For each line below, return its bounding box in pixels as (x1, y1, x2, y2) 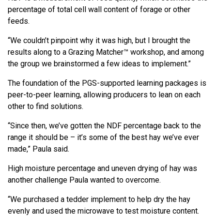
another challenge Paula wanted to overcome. (8, 175, 163, 185)
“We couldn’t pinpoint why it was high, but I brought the (8, 36, 190, 46)
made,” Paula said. (8, 144, 73, 154)
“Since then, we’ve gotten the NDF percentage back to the (8, 121, 201, 131)
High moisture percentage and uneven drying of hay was (8, 164, 197, 173)
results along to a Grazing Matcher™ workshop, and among (8, 47, 204, 57)
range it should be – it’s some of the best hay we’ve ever (8, 133, 199, 142)
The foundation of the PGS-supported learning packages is (8, 78, 206, 88)
